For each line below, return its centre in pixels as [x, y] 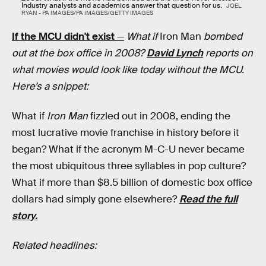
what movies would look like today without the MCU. [128, 70]
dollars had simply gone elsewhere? [96, 199]
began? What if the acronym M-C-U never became [128, 150]
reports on [228, 53]
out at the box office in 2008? [79, 53]
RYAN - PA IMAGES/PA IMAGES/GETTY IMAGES [87, 12]
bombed [222, 37]
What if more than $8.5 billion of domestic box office [132, 183]
